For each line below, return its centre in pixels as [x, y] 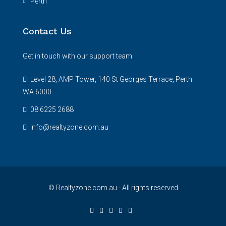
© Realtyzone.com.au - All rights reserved [113, 188]
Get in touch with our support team [77, 56]
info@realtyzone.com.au [69, 127]
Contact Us [47, 31]
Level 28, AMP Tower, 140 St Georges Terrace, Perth [110, 79]
